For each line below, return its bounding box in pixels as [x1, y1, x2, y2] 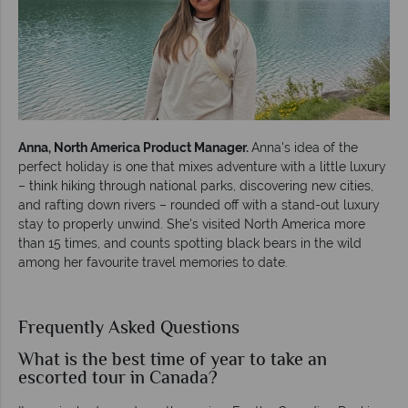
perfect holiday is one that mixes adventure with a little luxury [18, 158, 386, 174]
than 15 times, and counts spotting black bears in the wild [18, 235, 362, 250]
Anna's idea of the [251, 139, 358, 155]
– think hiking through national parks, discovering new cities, [18, 178, 373, 193]
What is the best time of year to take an [18, 346, 327, 375]
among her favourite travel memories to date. [18, 254, 288, 270]
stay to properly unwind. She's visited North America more [18, 216, 365, 231]
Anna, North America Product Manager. [18, 139, 251, 155]
